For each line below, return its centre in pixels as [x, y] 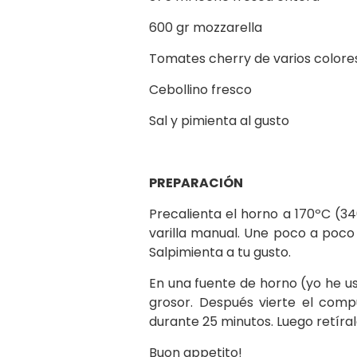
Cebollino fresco [200, 90]
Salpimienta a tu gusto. [220, 253]
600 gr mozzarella [206, 28]
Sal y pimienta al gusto [219, 121]
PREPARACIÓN [196, 183]
